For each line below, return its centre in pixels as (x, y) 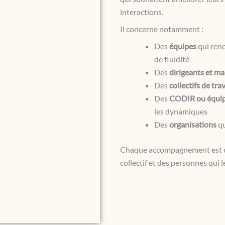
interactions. (141, 12)
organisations (193, 124)
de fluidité (172, 59)
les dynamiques (181, 111)
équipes (183, 46)
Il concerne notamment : (161, 29)
